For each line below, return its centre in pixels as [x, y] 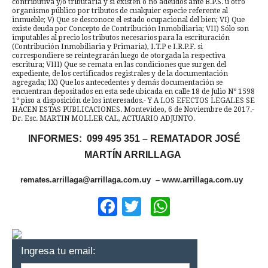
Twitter [170, 206]
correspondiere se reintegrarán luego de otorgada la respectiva [119, 55]
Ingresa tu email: [58, 251]
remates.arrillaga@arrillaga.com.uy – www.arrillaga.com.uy [134, 179]
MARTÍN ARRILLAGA [134, 154]
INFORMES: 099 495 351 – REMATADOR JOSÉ [134, 138]
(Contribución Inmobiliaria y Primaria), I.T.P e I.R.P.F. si [107, 46]
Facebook [160, 206]
